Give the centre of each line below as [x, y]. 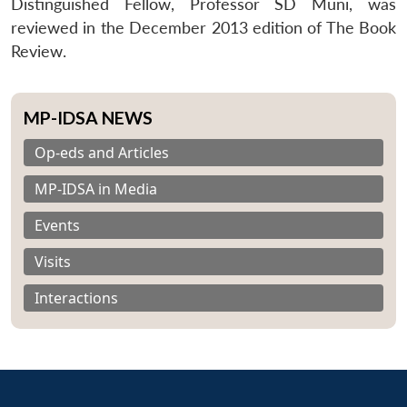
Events [57, 225]
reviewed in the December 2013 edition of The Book [203, 27]
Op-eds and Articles [102, 152]
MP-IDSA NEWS [88, 117]
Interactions [76, 298]
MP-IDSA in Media [96, 189]
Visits [53, 261]
